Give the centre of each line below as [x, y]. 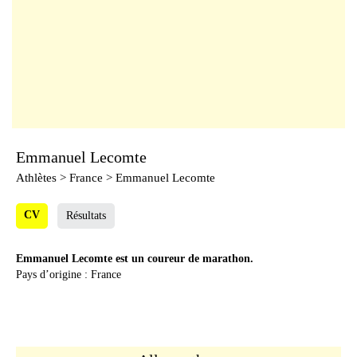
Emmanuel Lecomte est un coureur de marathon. [135, 259]
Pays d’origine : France [69, 275]
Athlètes [36, 178]
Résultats [86, 216]
